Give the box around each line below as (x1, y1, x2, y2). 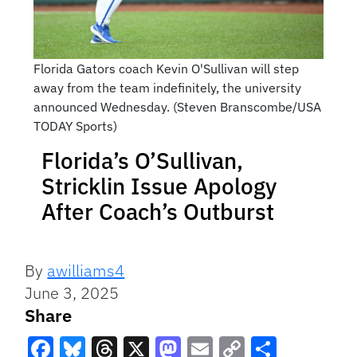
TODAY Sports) (33, 118, 117, 135)
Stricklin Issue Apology (41, 171, 277, 202)
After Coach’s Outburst (41, 197, 274, 227)
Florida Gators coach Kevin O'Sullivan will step (33, 61, 299, 77)
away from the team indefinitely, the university (33, 80, 301, 96)
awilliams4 (47, 260, 125, 282)
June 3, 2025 (25, 282, 120, 304)
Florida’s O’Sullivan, (41, 146, 243, 176)
